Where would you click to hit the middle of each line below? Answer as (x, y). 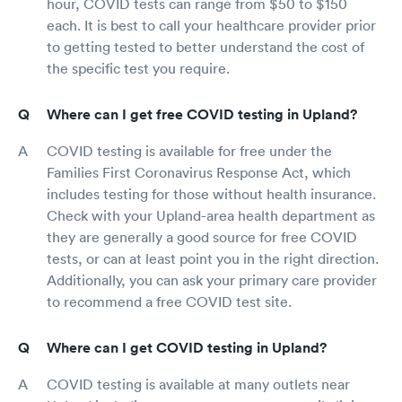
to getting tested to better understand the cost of (205, 47)
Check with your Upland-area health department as (211, 216)
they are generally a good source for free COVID (202, 237)
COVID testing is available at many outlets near (198, 385)
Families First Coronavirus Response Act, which (199, 173)
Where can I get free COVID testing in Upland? (202, 115)
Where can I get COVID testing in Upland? (187, 348)
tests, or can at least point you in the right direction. (213, 259)
